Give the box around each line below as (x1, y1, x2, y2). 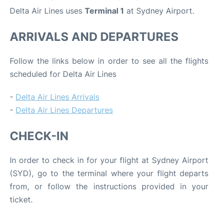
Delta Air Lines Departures (16, 105, 113, 115)
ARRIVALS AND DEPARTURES (10, 29, 179, 44)
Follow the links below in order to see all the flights (10, 55, 208, 66)
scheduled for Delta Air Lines (10, 69, 116, 79)
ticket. (10, 194, 33, 204)
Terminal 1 (85, 5, 124, 16)
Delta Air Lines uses (10, 5, 85, 16)
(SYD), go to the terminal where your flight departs (10, 168, 208, 178)
